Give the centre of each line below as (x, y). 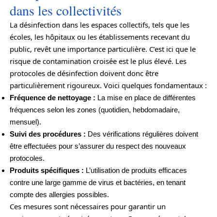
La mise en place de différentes (146, 97)
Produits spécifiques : (47, 170)
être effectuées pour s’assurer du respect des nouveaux (98, 146)
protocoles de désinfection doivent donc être (84, 73)
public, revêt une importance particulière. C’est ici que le (103, 49)
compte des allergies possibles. (59, 194)
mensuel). (25, 122)
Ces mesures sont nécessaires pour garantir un (88, 206)
